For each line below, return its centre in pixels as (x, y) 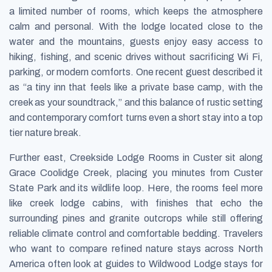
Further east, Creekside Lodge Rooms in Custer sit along (136, 158)
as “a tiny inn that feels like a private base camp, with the (136, 87)
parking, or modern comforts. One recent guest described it (136, 72)
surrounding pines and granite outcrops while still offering (136, 219)
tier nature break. (45, 133)
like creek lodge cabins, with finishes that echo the (136, 203)
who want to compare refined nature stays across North (136, 249)
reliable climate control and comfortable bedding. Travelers (136, 234)
